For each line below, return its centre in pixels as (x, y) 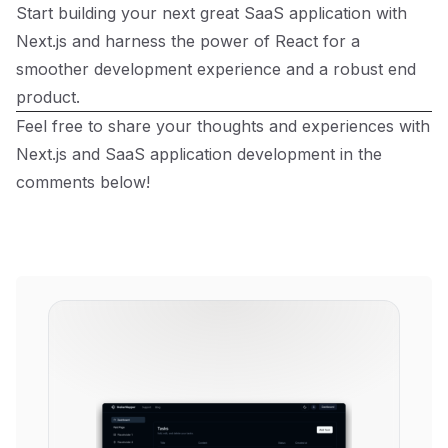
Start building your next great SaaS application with (211, 13)
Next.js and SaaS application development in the (199, 154)
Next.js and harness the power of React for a (188, 41)
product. (48, 97)
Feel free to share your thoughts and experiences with (223, 126)
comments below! (83, 182)
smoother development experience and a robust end (216, 69)
